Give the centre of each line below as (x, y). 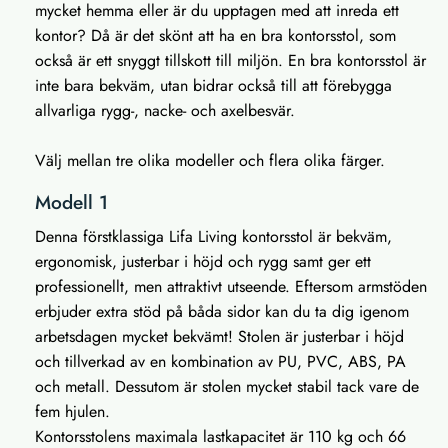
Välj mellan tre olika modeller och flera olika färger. (212, 160)
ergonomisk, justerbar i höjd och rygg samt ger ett (203, 261)
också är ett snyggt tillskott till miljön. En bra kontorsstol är (230, 60)
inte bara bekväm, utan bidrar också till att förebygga (213, 85)
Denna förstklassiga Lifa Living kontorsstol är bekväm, (213, 236)
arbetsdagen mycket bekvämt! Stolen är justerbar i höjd (219, 336)
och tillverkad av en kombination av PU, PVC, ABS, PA (220, 361)
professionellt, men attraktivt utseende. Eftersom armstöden (231, 286)
